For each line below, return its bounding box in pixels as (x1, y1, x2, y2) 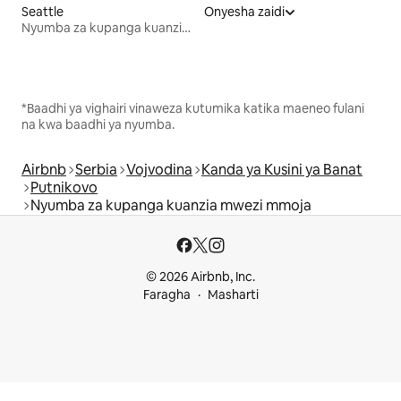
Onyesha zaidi (204, 3, 285, 20)
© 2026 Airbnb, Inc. (146, 269, 255, 285)
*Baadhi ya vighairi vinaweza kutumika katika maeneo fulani (21, 99, 364, 116)
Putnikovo (30, 177, 98, 197)
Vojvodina (126, 159, 192, 179)
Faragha (142, 286, 191, 303)
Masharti (207, 286, 259, 303)
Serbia (75, 159, 117, 179)
